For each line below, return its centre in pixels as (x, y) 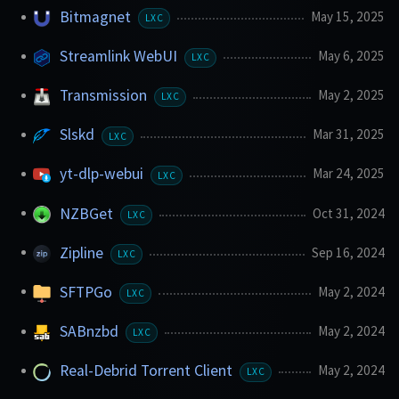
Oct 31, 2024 (349, 213)
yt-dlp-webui (103, 174)
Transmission (105, 96)
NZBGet (88, 213)
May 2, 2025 (351, 95)
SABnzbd (91, 331)
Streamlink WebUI (120, 57)
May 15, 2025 (348, 16)
